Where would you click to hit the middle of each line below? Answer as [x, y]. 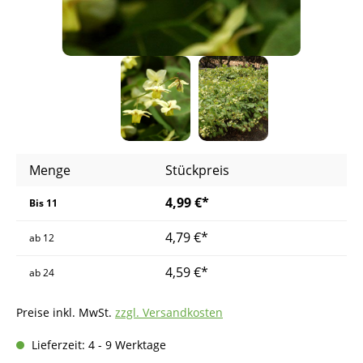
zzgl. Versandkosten [169, 312]
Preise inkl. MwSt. [66, 312]
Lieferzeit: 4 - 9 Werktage [97, 344]
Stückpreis [197, 170]
